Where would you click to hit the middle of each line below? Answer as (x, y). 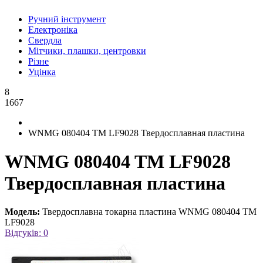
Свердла (45, 40)
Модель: (22, 212)
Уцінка (42, 72)
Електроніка (53, 29)
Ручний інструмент (67, 19)
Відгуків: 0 (26, 233)
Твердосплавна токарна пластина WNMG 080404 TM (149, 212)
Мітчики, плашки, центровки (87, 50)
